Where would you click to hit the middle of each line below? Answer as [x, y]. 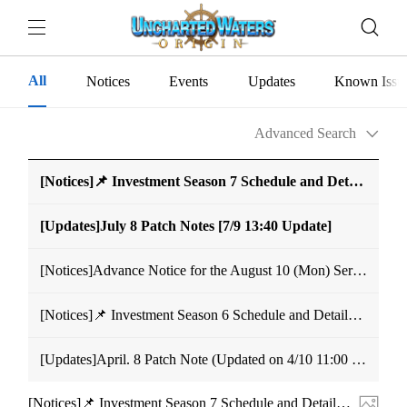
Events [189, 82]
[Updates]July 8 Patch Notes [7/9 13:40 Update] [185, 226]
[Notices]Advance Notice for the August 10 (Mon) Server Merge [359, 271]
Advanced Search [306, 134]
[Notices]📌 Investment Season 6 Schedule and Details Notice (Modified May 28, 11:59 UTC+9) [355, 315]
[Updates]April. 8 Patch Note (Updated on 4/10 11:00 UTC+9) [358, 360]
